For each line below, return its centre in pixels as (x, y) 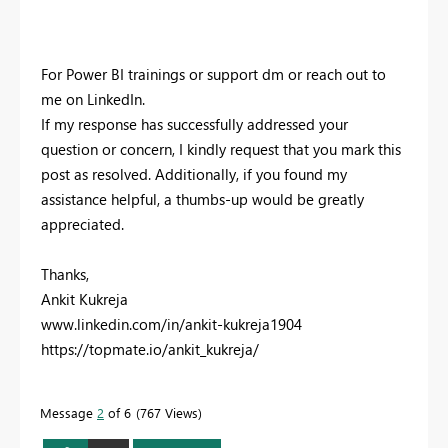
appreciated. (82, 224)
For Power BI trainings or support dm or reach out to (213, 74)
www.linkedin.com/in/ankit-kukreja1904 (171, 324)
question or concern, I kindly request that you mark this (221, 149)
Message (68, 413)
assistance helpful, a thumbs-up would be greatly (202, 199)
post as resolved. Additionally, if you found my (194, 174)
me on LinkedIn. (93, 99)
